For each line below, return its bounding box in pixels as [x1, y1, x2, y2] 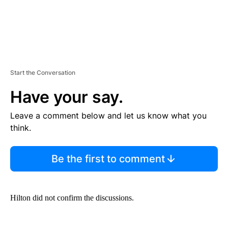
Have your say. [10, 87, 123, 107]
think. [10, 122, 31, 133]
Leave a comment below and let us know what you [10, 110, 207, 121]
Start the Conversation [10, 68, 75, 76]
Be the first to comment [51, 152, 165, 165]
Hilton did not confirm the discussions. [10, 193, 134, 202]
